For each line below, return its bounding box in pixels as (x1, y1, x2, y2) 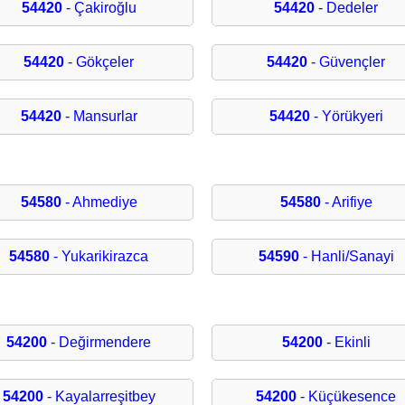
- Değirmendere (47, 334, 152, 351)
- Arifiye (320, 194, 372, 211)
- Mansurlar (61, 108, 137, 125)
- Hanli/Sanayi (298, 249, 394, 265)
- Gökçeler (64, 54, 135, 71)
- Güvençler (307, 54, 386, 71)
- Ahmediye (61, 194, 137, 211)
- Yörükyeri (309, 108, 383, 125)
